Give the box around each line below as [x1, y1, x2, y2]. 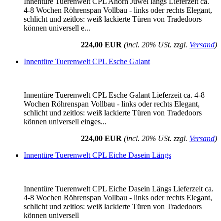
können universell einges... [24, 117, 107, 126]
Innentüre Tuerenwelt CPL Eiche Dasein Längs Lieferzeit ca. [24, 184, 214, 193]
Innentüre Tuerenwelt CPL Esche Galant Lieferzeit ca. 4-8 [24, 91, 205, 100]
